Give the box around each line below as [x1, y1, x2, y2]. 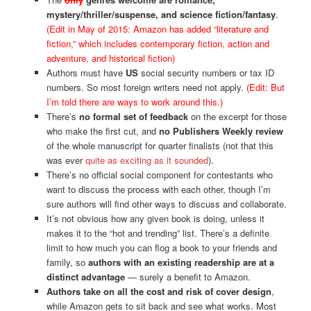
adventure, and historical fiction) [46, 51, 175, 65]
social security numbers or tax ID [137, 66, 274, 80]
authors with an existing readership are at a [87, 255, 274, 269]
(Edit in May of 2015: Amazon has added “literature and [46, 22, 269, 36]
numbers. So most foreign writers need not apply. [46, 81, 246, 94]
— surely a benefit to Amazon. [124, 270, 251, 284]
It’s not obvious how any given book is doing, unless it [46, 212, 264, 226]
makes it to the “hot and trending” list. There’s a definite [46, 226, 269, 240]
